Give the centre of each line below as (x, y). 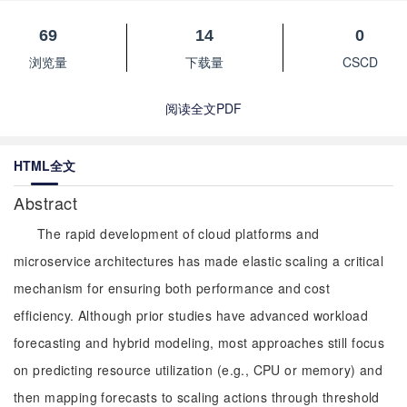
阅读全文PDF (203, 108)
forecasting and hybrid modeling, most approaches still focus (199, 342)
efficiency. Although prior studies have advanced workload (191, 315)
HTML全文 (45, 165)
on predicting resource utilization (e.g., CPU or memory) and (199, 370)
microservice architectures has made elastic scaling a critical (199, 261)
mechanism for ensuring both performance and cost (172, 288)
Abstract (48, 203)
